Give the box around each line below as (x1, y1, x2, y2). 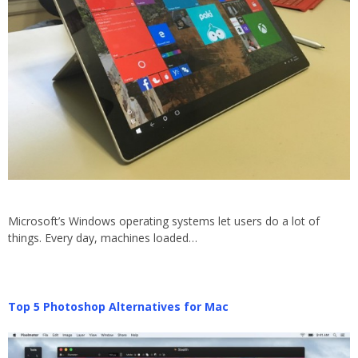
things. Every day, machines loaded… (8, 229, 197, 245)
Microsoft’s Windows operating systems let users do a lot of (8, 213, 320, 229)
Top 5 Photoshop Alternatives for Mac (8, 299, 229, 315)
